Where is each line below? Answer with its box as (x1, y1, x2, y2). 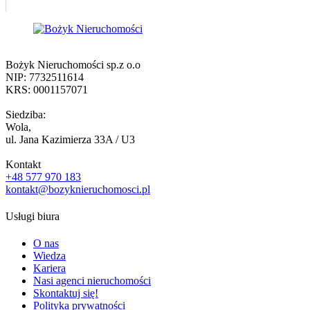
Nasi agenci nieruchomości (33, 275, 151, 287)
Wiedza (33, 250, 66, 262)
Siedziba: (6, 108, 46, 120)
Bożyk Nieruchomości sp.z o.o (6, 58, 140, 71)
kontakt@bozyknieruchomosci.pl (6, 183, 150, 195)
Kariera (33, 262, 66, 275)
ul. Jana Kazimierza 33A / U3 (6, 133, 135, 145)
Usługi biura (6, 210, 60, 223)
